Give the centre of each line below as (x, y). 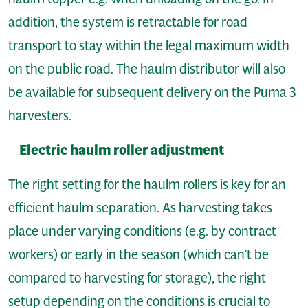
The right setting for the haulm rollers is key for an (147, 184)
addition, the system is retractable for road (128, 22)
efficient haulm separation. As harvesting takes (140, 207)
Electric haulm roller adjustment (122, 150)
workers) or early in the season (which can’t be (139, 254)
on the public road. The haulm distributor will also (147, 68)
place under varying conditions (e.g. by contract (142, 231)
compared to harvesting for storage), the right (137, 277)
